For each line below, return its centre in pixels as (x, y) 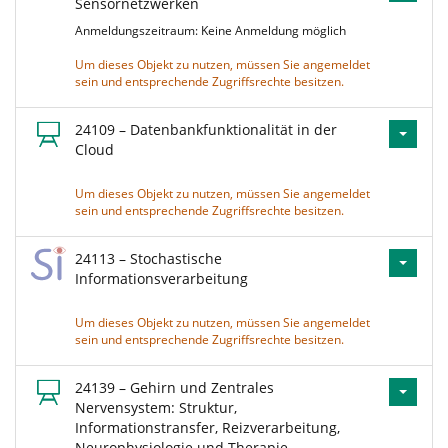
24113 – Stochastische (148, 258)
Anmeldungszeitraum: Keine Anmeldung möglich (213, 30)
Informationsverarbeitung (161, 278)
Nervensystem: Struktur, (156, 407)
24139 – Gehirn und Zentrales (174, 387)
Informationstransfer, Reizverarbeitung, (207, 427)
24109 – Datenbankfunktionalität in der (206, 129)
